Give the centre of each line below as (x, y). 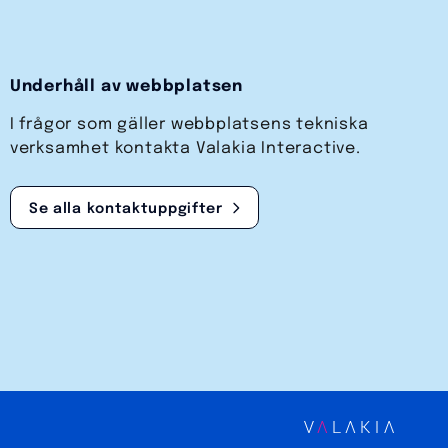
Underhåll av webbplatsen (126, 87)
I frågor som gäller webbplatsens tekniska (189, 125)
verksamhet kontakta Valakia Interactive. (185, 149)
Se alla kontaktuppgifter (125, 209)
